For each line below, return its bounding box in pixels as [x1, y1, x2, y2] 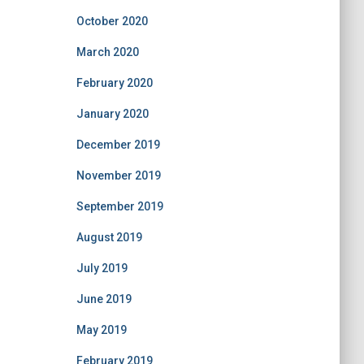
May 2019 [76, 323, 127, 336]
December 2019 [76, 138, 160, 151]
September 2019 [76, 200, 163, 213]
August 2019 [76, 231, 142, 244]
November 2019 [76, 169, 161, 182]
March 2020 [76, 45, 139, 58]
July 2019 [76, 262, 128, 275]
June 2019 [76, 292, 132, 305]
